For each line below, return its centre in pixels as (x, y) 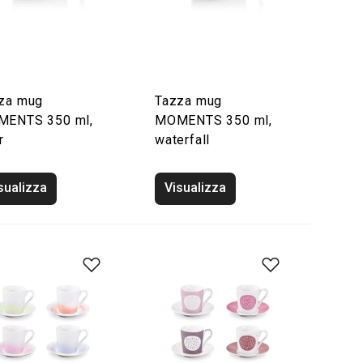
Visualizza (195, 188)
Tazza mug (189, 101)
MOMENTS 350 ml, (214, 120)
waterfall (183, 140)
